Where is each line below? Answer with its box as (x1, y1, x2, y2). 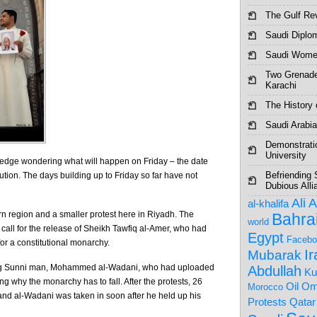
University (265, 150, 306, 161)
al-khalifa (248, 197, 289, 209)
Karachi (265, 80, 296, 91)
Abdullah (248, 263, 301, 279)
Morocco (248, 282, 283, 292)
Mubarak (248, 248, 301, 263)
